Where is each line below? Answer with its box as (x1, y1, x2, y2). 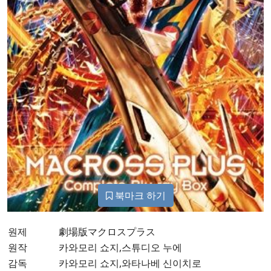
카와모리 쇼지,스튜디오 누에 (59, 240, 182, 254)
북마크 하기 (112, 188, 166, 202)
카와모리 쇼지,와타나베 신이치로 (59, 256, 201, 270)
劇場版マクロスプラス (59, 224, 155, 238)
